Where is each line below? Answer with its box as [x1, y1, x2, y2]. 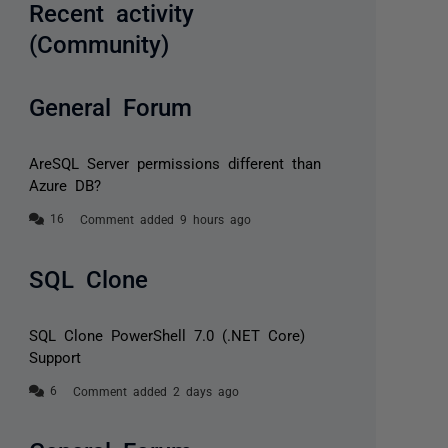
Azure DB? [29, 177, 102, 193]
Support [29, 349, 82, 365]
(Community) [29, 30, 170, 55]
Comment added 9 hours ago [80, 213, 252, 226]
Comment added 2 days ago [73, 385, 240, 398]
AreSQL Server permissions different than [29, 155, 322, 171]
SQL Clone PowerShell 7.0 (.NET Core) [29, 327, 306, 343]
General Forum [29, 93, 193, 118]
